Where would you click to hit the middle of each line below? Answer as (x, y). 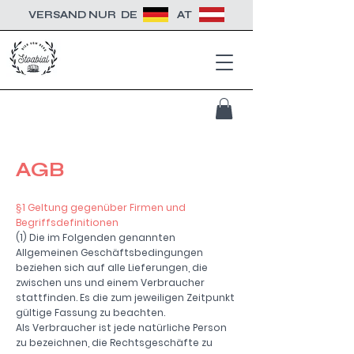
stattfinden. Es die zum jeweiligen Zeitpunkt (125, 298)
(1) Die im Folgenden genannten (96, 238)
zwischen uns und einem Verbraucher (110, 283)
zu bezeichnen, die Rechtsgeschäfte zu (114, 343)
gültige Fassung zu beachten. (90, 313)
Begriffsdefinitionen (67, 223)
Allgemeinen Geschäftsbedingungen (109, 253)
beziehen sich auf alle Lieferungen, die (112, 268)
